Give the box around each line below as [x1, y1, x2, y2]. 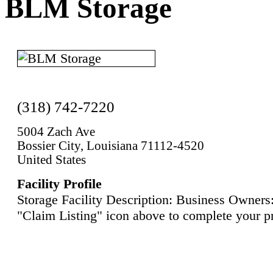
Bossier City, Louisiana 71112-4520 [17, 138, 204, 152]
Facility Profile [17, 175, 102, 191]
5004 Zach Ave [17, 124, 95, 138]
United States [17, 152, 86, 166]
